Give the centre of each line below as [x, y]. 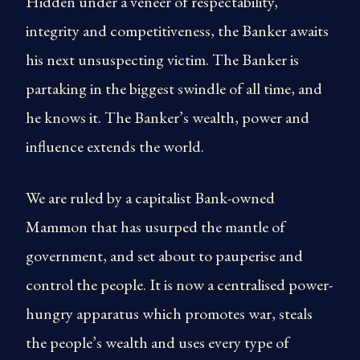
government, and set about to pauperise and [164, 256]
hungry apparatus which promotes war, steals [169, 313]
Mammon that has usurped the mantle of [155, 227]
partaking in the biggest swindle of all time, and [174, 88]
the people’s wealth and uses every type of [157, 342]
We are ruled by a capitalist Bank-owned [150, 198]
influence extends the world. [115, 146]
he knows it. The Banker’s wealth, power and [168, 117]
